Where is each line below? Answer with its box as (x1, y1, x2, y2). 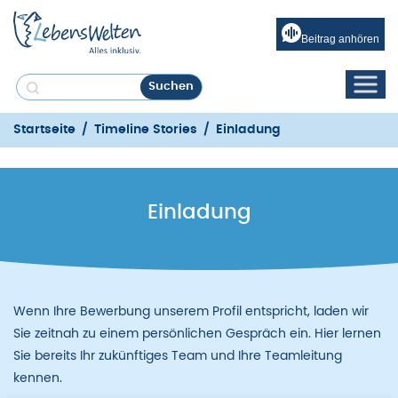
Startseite (13, 123, 76, 136)
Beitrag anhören (301, 33, 379, 45)
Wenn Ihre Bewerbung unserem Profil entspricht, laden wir (13, 305, 369, 318)
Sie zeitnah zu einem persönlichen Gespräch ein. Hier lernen (13, 327, 381, 340)
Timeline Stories (94, 123, 197, 136)
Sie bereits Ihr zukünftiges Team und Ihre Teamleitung (13, 349, 342, 362)
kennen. (13, 371, 62, 385)
